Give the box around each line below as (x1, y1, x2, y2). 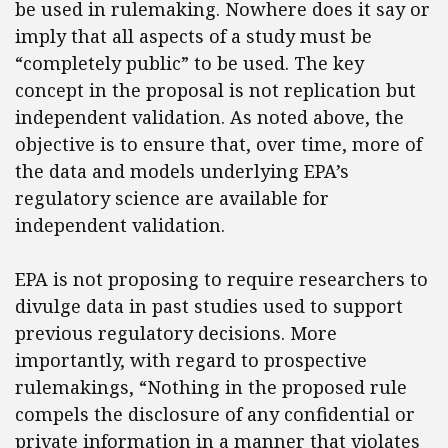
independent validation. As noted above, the (15, 105, 404, 130)
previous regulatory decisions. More (15, 321, 337, 346)
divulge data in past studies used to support (15, 294, 403, 319)
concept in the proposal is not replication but (15, 78, 416, 103)
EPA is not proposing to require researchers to (15, 267, 428, 292)
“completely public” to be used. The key (15, 51, 364, 76)
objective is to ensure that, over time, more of (15, 132, 422, 157)
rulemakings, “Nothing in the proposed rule (15, 375, 407, 400)
